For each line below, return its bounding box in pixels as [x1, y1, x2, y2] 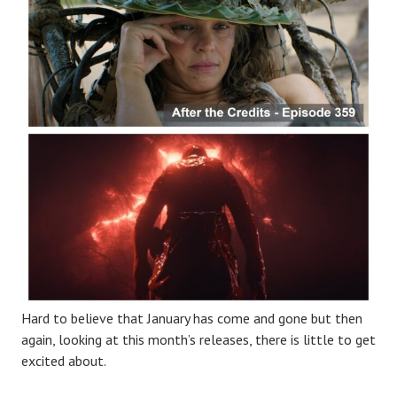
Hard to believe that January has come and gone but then [21, 309, 362, 328]
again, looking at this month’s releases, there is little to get [21, 331, 376, 349]
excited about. [21, 352, 106, 370]
